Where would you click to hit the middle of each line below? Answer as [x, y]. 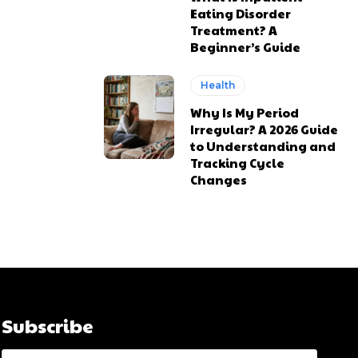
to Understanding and [263, 145]
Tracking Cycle [238, 162]
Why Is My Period [245, 112]
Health [218, 85]
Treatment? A [234, 30]
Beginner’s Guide [246, 46]
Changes [219, 179]
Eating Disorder [241, 13]
